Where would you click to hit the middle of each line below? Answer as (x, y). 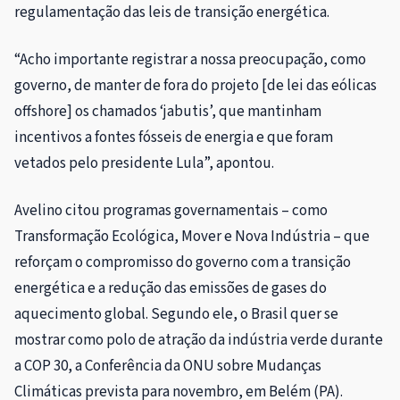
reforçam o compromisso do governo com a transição (183, 262)
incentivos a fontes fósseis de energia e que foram (174, 137)
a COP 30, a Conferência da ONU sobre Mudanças (168, 366)
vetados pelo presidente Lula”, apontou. (144, 163)
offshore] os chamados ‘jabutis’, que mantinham (168, 111)
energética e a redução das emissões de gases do (171, 288)
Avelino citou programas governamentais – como (171, 210)
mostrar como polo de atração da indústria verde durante (199, 340)
